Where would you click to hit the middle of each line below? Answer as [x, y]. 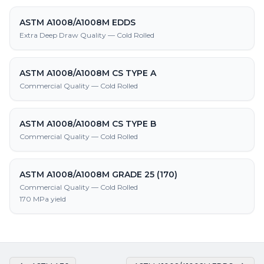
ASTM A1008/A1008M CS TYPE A [88, 73]
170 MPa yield [43, 199]
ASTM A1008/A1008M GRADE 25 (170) [98, 174]
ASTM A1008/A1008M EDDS [77, 22]
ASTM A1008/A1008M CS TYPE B [88, 124]
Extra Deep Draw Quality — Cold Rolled [87, 35]
